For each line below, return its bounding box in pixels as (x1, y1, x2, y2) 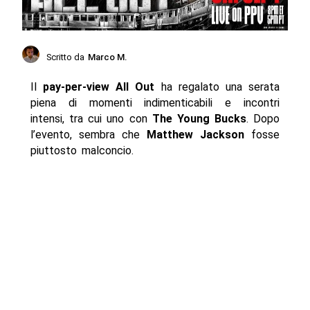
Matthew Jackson (147, 128, 245, 142)
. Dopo (246, 112, 280, 126)
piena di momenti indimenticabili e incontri (30, 96, 280, 110)
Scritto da (46, 51, 85, 62)
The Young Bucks (152, 112, 246, 126)
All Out (116, 80, 155, 94)
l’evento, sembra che (30, 128, 147, 142)
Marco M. (88, 51, 127, 62)
